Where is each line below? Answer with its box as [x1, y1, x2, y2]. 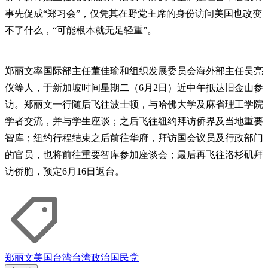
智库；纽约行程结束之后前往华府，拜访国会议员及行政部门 [5, 133, 263, 144]
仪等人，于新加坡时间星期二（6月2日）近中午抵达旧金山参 [5, 83, 263, 93]
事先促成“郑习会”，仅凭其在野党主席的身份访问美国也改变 [5, 8, 262, 19]
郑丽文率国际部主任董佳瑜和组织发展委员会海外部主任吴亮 [5, 66, 263, 77]
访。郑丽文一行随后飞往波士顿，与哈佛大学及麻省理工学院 [5, 99, 263, 110]
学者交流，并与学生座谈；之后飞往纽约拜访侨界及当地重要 [5, 116, 263, 127]
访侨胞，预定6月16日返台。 [5, 166, 124, 177]
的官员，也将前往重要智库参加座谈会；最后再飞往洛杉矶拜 [5, 150, 263, 160]
